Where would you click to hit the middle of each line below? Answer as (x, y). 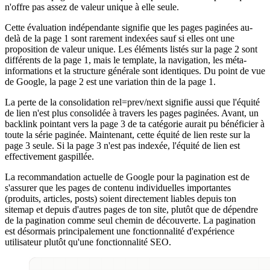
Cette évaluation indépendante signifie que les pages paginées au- (129, 27)
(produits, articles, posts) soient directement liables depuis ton (121, 198)
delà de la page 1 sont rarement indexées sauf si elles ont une (120, 38)
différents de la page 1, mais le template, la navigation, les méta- (126, 60)
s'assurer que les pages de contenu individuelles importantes (118, 187)
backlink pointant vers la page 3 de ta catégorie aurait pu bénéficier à (135, 124)
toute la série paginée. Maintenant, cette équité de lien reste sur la (127, 134)
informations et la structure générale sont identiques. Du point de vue (135, 71)
